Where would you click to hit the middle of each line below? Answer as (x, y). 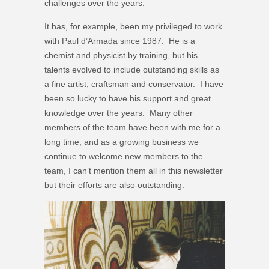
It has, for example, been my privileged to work (133, 26)
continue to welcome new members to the (124, 156)
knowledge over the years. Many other (119, 113)
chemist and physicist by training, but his (121, 55)
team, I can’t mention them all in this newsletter (134, 170)
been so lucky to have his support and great (128, 98)
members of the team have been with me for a (132, 127)
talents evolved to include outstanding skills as (132, 69)
